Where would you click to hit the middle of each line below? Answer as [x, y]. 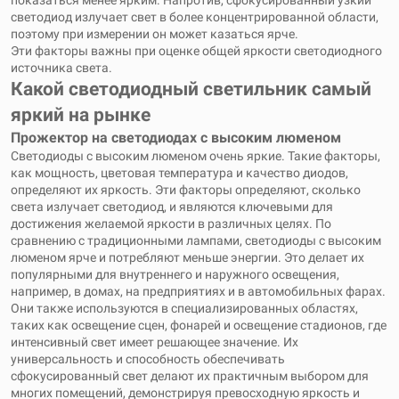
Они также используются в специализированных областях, [184, 308]
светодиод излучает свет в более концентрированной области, [195, 17]
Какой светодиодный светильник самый [191, 89]
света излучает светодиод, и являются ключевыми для [172, 207]
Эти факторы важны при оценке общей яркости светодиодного [196, 51]
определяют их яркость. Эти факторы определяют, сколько [186, 190]
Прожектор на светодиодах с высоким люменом [176, 138]
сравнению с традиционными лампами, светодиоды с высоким [196, 240]
